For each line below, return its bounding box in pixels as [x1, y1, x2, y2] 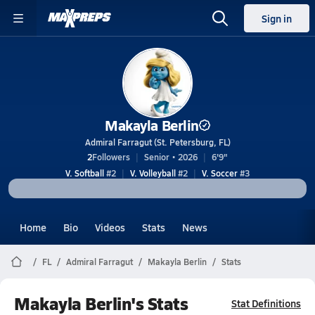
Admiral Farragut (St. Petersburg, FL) [84, 136, 231, 148]
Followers [92, 151, 130, 162]
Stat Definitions [231, 296, 301, 310]
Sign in [262, 11, 292, 25]
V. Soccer [202, 167, 238, 179]
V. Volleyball [130, 167, 176, 179]
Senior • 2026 [144, 151, 198, 162]
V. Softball [65, 167, 104, 179]
